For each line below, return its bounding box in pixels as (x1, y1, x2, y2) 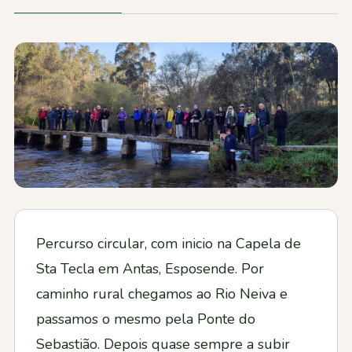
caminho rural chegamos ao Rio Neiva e (36, 284, 288, 304)
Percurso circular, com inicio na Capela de (36, 234, 301, 254)
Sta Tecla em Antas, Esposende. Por (36, 259, 264, 279)
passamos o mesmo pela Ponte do (36, 310, 255, 329)
